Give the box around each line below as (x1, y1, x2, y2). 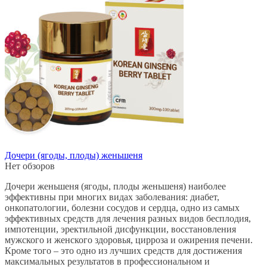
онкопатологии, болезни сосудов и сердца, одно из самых (5, 202, 240, 213)
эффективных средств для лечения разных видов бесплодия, (5, 213, 251, 223)
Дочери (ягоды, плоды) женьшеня (5, 150, 142, 160)
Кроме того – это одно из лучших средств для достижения (5, 245, 242, 256)
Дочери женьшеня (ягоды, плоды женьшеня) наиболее (5, 181, 226, 191)
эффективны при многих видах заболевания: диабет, (5, 191, 219, 202)
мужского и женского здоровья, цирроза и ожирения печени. (5, 234, 253, 245)
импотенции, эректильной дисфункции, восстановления (5, 223, 236, 234)
